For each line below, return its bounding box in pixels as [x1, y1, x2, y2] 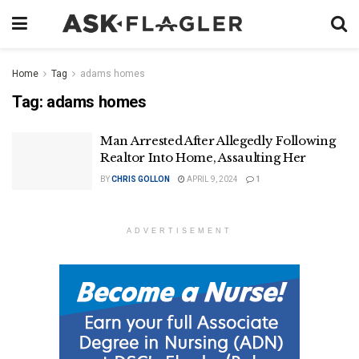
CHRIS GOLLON [111, 175, 170, 184]
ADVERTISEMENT [127, 226, 232, 235]
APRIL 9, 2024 [185, 175, 238, 184]
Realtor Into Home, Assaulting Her [100, 150, 307, 165]
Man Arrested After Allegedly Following [100, 133, 336, 148]
